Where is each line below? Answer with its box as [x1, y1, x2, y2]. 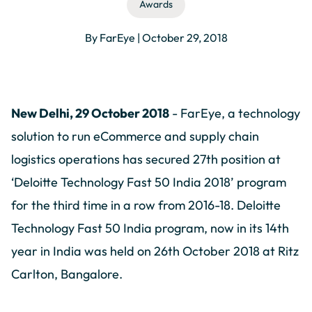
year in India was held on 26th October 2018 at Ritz [11, 243, 299, 260]
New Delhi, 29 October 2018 [11, 105, 169, 122]
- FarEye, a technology [169, 105, 300, 122]
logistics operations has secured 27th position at [11, 151, 281, 168]
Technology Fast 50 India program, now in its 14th [11, 220, 289, 237]
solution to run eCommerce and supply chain [11, 128, 259, 145]
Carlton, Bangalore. [11, 266, 123, 283]
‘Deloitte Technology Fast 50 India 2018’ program [11, 174, 286, 191]
